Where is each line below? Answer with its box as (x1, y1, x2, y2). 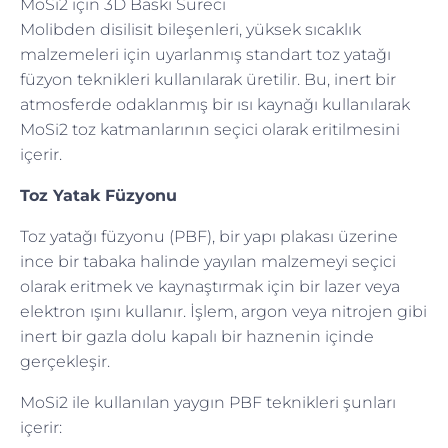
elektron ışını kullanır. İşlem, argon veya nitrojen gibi (20, 301, 427, 321)
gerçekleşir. (20, 351, 110, 371)
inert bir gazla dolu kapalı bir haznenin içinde (20, 326, 374, 346)
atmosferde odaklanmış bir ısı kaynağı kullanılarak (20, 94, 410, 114)
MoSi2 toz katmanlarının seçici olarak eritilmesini (20, 119, 400, 139)
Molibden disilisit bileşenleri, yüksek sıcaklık (20, 19, 361, 39)
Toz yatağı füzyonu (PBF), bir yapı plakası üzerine (20, 226, 398, 246)
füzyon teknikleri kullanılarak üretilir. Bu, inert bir (20, 69, 396, 89)
